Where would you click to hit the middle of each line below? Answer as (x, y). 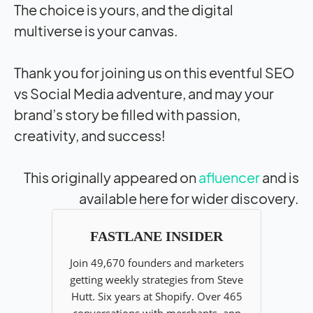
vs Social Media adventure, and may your (144, 93)
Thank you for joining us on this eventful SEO (154, 72)
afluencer (229, 177)
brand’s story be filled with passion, (127, 114)
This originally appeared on (111, 177)
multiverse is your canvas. (96, 30)
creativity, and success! (90, 135)
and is (279, 177)
